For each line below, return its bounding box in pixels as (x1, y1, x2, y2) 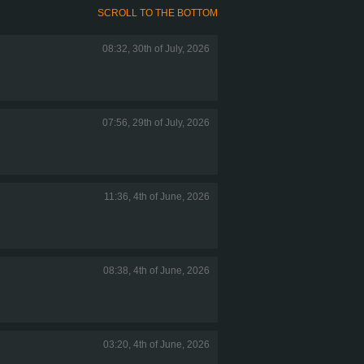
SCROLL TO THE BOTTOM (97, 6, 218, 19)
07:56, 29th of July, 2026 (102, 116, 210, 128)
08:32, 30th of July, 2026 (102, 42, 210, 54)
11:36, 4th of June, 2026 (104, 190, 210, 202)
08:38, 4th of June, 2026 (103, 264, 210, 276)
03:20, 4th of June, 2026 (103, 338, 210, 350)
